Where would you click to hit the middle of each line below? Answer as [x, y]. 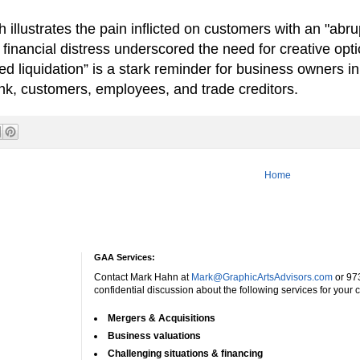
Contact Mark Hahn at [143, 277]
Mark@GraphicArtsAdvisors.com [262, 277]
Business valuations [154, 335]
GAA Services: [125, 257]
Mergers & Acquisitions [162, 318]
